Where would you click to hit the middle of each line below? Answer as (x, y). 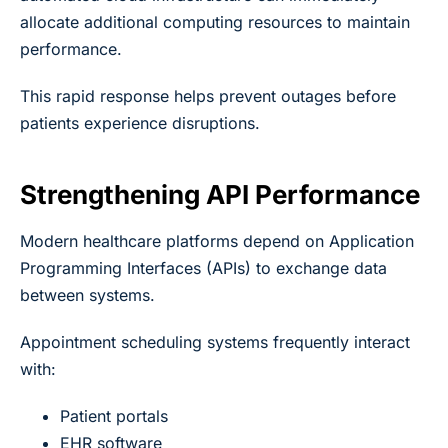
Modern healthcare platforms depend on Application (217, 240)
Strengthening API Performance (220, 194)
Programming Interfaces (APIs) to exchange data (203, 267)
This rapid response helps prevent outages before (208, 95)
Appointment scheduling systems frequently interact (215, 341)
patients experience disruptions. (140, 122)
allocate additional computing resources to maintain (215, 21)
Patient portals (114, 415)
